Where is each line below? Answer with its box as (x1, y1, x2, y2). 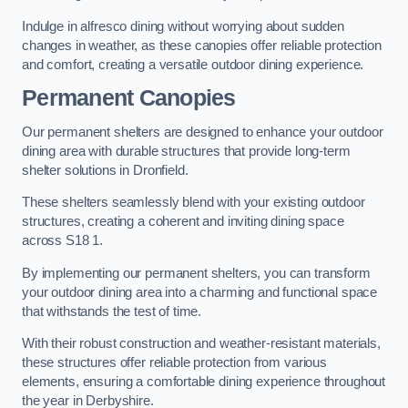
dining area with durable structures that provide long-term (22, 143, 351, 158)
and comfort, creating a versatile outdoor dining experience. (22, 56, 364, 72)
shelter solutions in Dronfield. (22, 162, 189, 178)
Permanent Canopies (22, 86, 236, 111)
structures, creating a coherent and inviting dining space (22, 214, 344, 229)
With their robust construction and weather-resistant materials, (22, 336, 381, 352)
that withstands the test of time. (22, 303, 202, 319)
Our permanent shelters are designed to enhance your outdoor (22, 124, 383, 139)
